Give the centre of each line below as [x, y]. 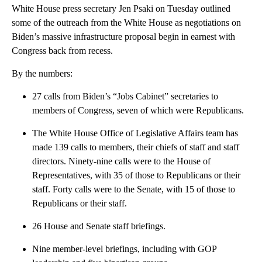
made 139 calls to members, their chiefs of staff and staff [136, 147]
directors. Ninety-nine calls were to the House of [121, 161]
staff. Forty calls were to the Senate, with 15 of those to [134, 189]
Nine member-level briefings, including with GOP [124, 249]
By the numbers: [42, 74]
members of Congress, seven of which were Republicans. [138, 111]
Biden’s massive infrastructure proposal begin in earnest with [123, 37]
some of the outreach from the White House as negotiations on [126, 23]
